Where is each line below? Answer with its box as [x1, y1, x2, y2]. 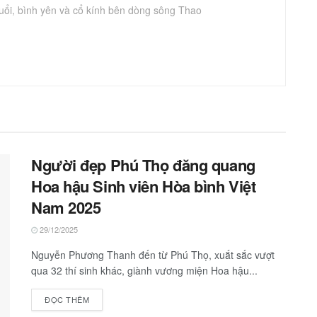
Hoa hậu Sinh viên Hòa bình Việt [31, 175, 256, 198]
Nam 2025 [31, 196, 101, 219]
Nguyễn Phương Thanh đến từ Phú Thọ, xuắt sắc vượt [31, 248, 275, 263]
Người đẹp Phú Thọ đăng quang [31, 154, 255, 177]
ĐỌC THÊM [45, 294, 90, 306]
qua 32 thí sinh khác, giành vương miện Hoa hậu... [31, 263, 258, 278]
